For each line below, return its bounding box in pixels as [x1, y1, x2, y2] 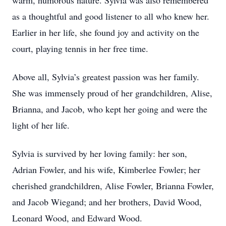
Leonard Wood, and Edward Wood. [12, 212, 142, 224]
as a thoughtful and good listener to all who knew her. [12, 10, 209, 22]
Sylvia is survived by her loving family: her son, [12, 147, 187, 159]
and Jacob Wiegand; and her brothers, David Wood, [12, 196, 202, 208]
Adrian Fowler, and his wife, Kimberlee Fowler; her [12, 163, 200, 176]
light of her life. [12, 119, 70, 131]
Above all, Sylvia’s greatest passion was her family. [12, 71, 199, 83]
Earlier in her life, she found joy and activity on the [12, 26, 199, 38]
